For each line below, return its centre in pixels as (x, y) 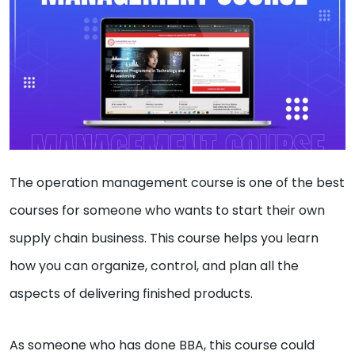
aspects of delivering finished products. (131, 294)
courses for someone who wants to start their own (167, 211)
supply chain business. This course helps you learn (164, 239)
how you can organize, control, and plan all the (154, 266)
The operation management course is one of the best (177, 183)
